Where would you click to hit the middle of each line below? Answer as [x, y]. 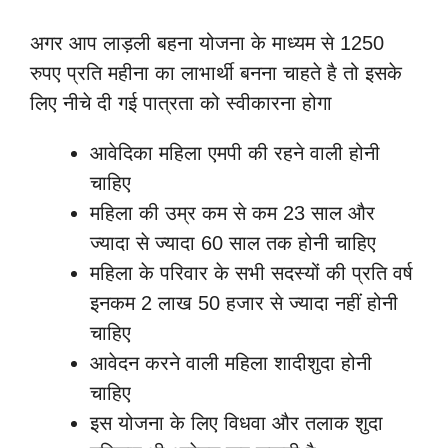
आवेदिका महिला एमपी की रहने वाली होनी [235, 153]
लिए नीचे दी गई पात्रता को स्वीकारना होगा [181, 103]
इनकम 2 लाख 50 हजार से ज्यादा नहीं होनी [244, 303]
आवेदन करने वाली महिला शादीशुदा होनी [231, 363]
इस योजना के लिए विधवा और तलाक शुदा [236, 423]
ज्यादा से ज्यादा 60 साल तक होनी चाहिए [233, 243]
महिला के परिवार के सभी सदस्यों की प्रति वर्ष [251, 273]
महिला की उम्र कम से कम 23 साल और [232, 213]
